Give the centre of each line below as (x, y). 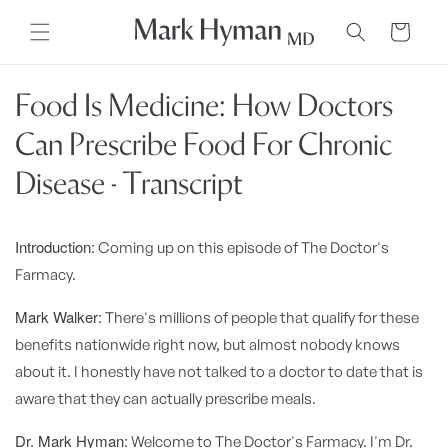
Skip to (53, 13)
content (56, 31)
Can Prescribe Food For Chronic (203, 144)
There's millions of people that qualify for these (260, 317)
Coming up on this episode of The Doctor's (242, 247)
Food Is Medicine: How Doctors (204, 105)
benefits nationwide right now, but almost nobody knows (207, 344)
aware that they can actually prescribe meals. (165, 398)
